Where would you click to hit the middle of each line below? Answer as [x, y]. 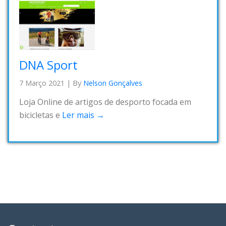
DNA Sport [48, 65]
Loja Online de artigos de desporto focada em [105, 102]
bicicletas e [41, 115]
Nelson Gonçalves [113, 83]
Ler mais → [83, 115]
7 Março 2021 [42, 83]
